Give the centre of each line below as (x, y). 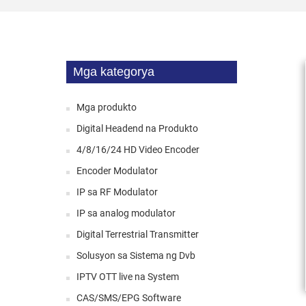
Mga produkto (107, 107)
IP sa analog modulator (126, 213)
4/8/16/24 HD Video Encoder (138, 149)
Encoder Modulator (117, 170)
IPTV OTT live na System (128, 276)
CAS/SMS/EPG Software (129, 297)
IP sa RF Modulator (117, 192)
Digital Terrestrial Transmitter (138, 234)
